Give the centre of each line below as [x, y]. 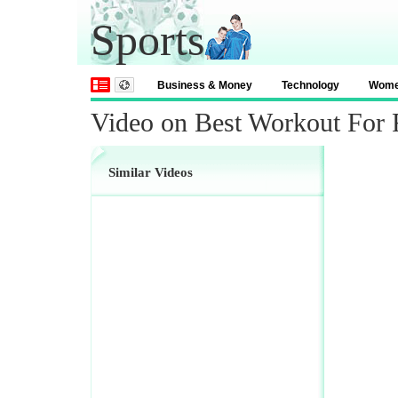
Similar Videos [151, 172]
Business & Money [205, 85]
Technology [310, 85]
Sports [147, 40]
